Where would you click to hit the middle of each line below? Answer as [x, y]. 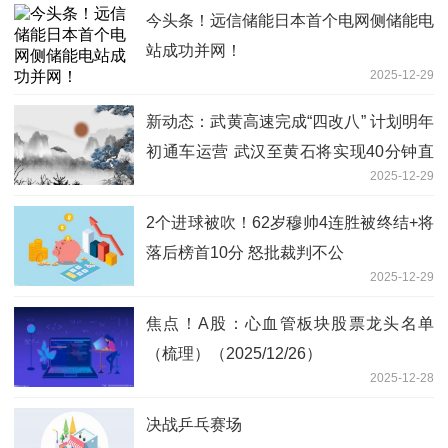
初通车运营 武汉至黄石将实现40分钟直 [290, 152]
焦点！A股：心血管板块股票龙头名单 [290, 324]
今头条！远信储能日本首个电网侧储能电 [290, 21]
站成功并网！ [194, 51]
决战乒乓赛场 [194, 425]
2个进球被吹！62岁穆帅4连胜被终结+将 [290, 223]
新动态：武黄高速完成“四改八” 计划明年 [290, 122]
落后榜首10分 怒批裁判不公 [245, 253]
